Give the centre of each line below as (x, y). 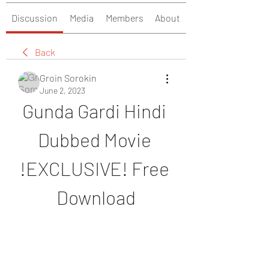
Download (96, 197)
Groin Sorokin (68, 78)
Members (125, 18)
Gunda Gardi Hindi (94, 110)
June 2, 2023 (62, 90)
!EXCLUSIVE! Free (94, 168)
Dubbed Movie (94, 139)
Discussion (35, 18)
